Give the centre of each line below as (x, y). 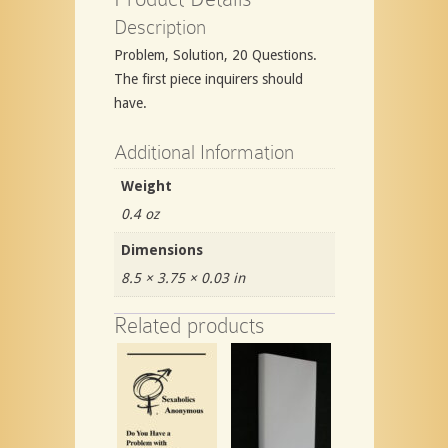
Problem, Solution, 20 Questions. (215, 54)
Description (159, 26)
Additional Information (203, 151)
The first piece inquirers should (208, 78)
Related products (189, 325)
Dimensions (161, 249)
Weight (146, 185)
